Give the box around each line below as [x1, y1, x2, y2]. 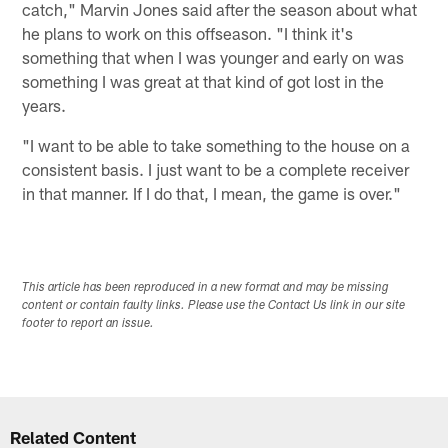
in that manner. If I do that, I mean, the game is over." [22, 182, 402, 203]
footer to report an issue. [22, 318, 155, 331]
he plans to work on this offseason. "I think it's [22, 22, 354, 43]
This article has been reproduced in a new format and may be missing [22, 282, 390, 295]
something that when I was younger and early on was [22, 46, 405, 67]
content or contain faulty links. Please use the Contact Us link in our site [22, 300, 406, 313]
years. [22, 94, 67, 115]
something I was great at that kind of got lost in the [22, 70, 385, 91]
